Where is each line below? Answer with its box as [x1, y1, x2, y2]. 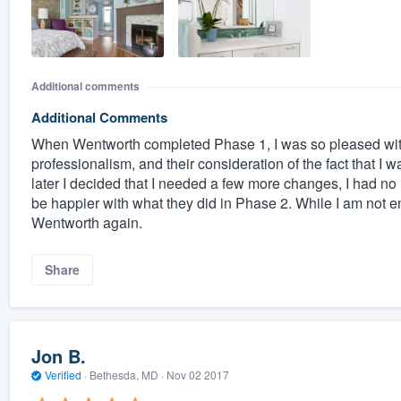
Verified [41, 367, 84, 383]
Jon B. [30, 343, 86, 370]
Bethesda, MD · [86, 367, 166, 383]
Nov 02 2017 [166, 367, 229, 383]
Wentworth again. [30, 212, 142, 234]
